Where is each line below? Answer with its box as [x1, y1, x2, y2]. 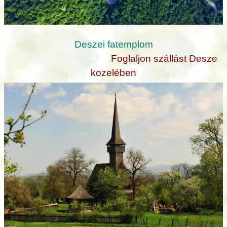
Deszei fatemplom [74, 39, 153, 50]
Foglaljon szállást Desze [111, 53, 217, 64]
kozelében [91, 67, 136, 79]
